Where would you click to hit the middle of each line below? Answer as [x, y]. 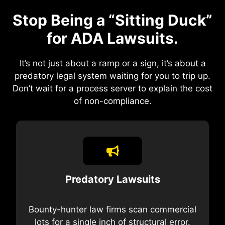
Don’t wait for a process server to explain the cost [113, 89]
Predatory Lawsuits [113, 179]
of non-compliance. [113, 101]
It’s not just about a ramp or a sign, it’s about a [113, 64]
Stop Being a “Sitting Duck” [113, 20]
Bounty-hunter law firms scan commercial [113, 209]
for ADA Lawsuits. [113, 38]
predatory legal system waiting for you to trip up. [113, 76]
